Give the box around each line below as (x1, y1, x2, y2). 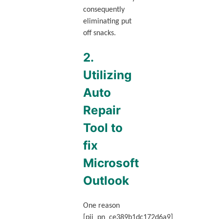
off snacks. (83, 29, 116, 38)
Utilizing (83, 68, 131, 83)
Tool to (83, 121, 123, 135)
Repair (83, 103, 121, 118)
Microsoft (83, 156, 139, 171)
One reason (83, 201, 120, 210)
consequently (83, 6, 125, 14)
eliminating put (83, 18, 131, 26)
